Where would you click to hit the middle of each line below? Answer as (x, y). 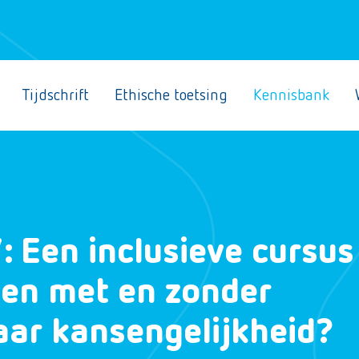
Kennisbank (291, 95)
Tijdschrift (55, 95)
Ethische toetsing (171, 95)
